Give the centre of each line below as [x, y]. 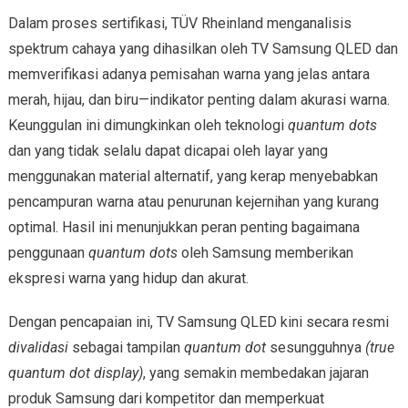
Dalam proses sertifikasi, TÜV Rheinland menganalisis [179, 24]
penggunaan [48, 253]
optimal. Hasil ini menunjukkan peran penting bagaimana [184, 228]
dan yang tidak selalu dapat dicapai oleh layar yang [168, 151]
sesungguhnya [315, 348]
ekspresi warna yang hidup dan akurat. [128, 279]
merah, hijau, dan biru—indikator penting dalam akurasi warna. [199, 100]
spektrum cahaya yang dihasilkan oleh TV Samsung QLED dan [203, 49]
